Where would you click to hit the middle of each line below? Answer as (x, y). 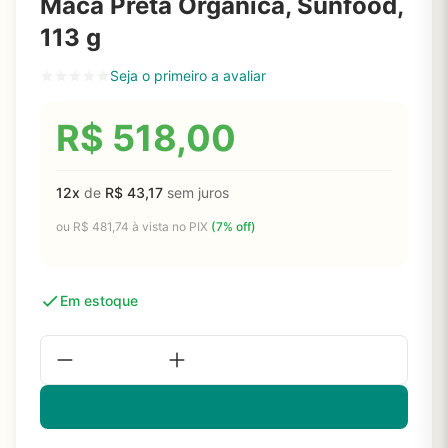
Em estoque (99, 300)
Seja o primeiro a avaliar (188, 75)
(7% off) (233, 226)
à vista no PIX (170, 226)
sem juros (196, 192)
